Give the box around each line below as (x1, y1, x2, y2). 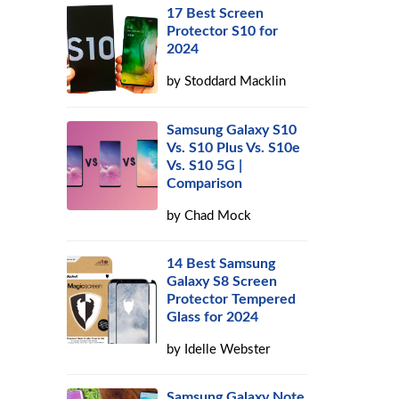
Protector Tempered (167, 292, 297, 306)
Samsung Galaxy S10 (167, 123, 297, 137)
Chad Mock (184, 209, 252, 223)
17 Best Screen (167, 6, 265, 20)
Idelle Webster (184, 343, 271, 356)
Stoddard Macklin (184, 75, 287, 88)
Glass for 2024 (167, 310, 259, 324)
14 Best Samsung (167, 256, 276, 271)
